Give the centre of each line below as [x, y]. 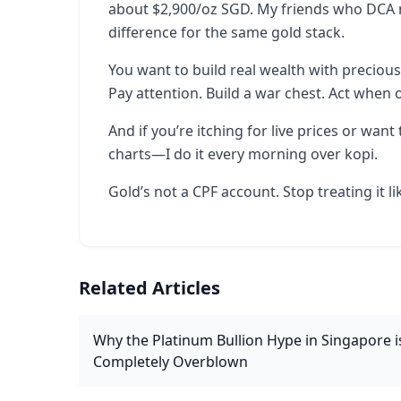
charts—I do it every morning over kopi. [243, 154]
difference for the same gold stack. [226, 32]
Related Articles [149, 288]
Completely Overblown [171, 362]
